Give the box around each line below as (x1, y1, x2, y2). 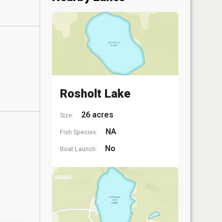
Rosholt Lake (60, 86, 130, 101)
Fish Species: (60, 128, 98, 136)
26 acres (79, 110, 113, 119)
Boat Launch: (60, 145, 97, 153)
